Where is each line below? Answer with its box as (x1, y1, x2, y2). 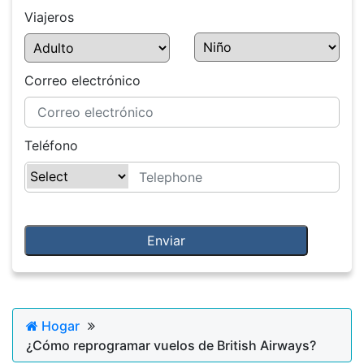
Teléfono (24, 137, 78, 154)
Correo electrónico (24, 72, 141, 89)
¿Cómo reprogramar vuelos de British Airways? (26, 337, 316, 353)
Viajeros (24, 9, 74, 25)
